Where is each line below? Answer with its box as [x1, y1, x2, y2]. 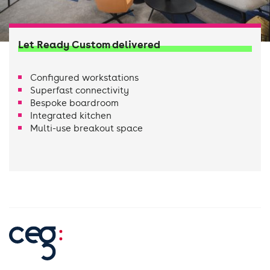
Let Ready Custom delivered [18, 39, 160, 51]
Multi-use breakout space [30, 123, 143, 133]
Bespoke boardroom [30, 98, 119, 108]
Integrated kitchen [30, 110, 111, 121]
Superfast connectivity [30, 85, 129, 95]
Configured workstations [30, 72, 139, 83]
